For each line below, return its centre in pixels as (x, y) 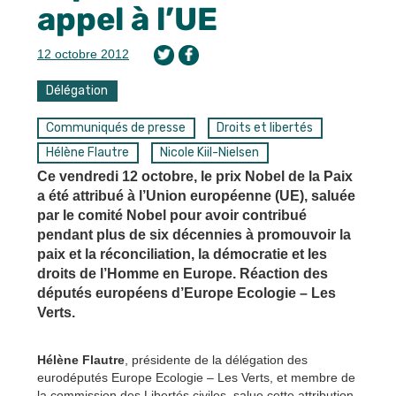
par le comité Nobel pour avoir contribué (172, 216)
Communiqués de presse (116, 127)
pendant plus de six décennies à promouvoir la (194, 235)
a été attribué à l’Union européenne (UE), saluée (196, 196)
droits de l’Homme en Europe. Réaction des (183, 274)
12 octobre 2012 (83, 53)
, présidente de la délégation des (216, 360)
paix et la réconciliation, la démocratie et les (182, 255)
